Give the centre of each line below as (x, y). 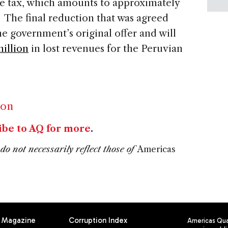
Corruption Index (98, 221)
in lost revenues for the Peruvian (106, 49)
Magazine (19, 221)
